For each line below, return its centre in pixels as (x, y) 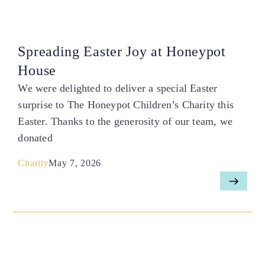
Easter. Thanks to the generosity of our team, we (125, 122)
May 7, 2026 (75, 163)
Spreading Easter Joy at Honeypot (122, 52)
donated (35, 138)
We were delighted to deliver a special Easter (118, 88)
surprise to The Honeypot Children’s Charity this (126, 105)
